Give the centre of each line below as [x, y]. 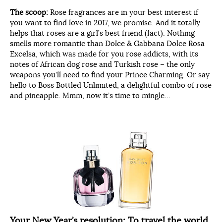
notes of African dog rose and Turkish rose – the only [102, 64]
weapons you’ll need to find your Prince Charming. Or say [110, 75]
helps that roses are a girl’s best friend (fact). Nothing [102, 33]
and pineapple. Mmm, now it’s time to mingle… [90, 96]
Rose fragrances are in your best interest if [124, 12]
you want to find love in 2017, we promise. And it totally [105, 23]
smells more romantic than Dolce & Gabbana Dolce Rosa [107, 44]
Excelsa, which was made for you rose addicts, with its [104, 54]
